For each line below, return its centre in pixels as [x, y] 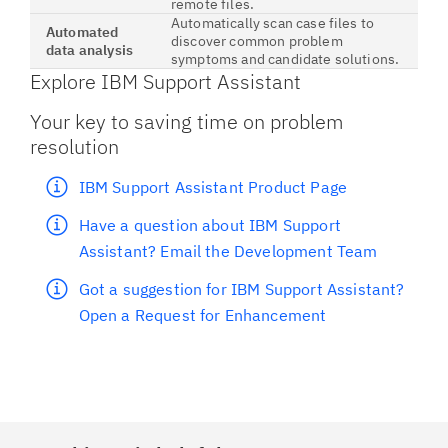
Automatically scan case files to [273, 23]
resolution [74, 146]
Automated [82, 32]
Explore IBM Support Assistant [168, 81]
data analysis [90, 50]
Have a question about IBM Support [209, 225]
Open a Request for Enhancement [202, 315]
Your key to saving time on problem [187, 121]
